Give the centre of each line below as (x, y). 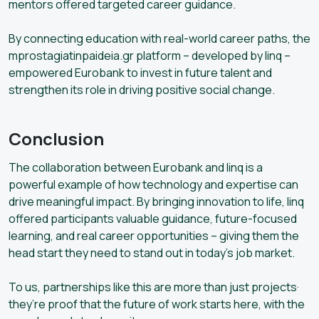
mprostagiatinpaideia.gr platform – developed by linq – (150, 55)
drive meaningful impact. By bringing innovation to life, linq (156, 201)
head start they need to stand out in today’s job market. (152, 252)
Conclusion (56, 138)
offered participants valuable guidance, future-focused (153, 218)
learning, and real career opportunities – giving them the (154, 235)
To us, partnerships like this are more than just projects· (154, 287)
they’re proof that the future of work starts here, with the (157, 304)
